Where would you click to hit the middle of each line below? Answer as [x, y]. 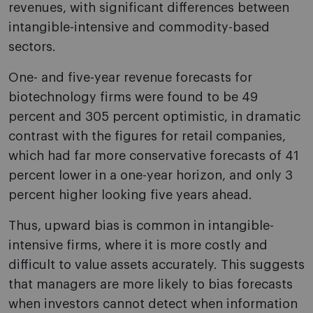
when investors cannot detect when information [153, 304]
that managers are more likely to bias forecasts [151, 285]
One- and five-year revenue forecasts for [130, 78]
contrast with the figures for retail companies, [147, 137]
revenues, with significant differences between [149, 8]
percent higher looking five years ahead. [130, 195]
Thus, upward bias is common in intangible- [141, 226]
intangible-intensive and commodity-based [139, 28]
